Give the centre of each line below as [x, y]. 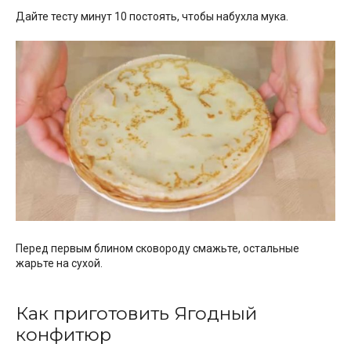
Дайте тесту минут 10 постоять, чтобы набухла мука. [152, 17]
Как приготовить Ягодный [136, 314]
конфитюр [63, 335]
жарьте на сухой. [59, 263]
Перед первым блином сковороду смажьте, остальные [157, 248]
